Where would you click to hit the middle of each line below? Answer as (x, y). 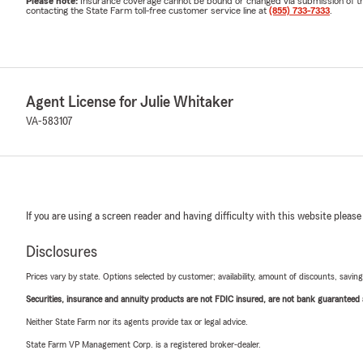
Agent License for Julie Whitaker (130, 102)
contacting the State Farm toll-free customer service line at (147, 10)
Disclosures (62, 252)
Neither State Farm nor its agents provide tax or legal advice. (137, 321)
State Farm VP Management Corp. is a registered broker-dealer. (143, 344)
